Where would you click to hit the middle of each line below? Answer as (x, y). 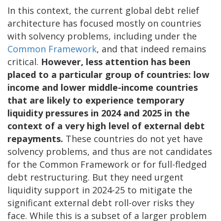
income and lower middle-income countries (103, 87)
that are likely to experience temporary (96, 100)
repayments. (37, 138)
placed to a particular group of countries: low (108, 74)
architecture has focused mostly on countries (104, 23)
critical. (24, 61)
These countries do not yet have (134, 138)
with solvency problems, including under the (102, 36)
